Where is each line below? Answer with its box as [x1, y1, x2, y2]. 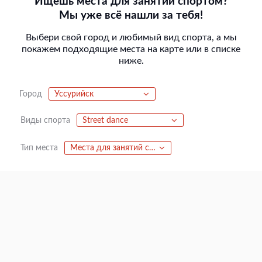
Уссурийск [54, 90, 94, 99]
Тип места [20, 143, 58, 152]
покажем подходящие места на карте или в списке [22, 44, 240, 54]
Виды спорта [20, 116, 70, 125]
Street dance [82, 116, 129, 125]
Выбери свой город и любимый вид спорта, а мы [25, 33, 237, 43]
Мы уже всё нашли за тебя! [59, 9, 203, 21]
